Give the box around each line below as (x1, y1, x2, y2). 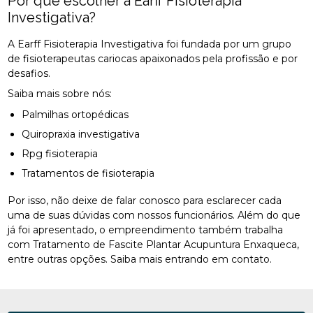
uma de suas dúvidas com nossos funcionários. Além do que (8, 208, 301, 221)
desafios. (8, 66, 51, 80)
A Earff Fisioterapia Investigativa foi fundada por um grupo (8, 37, 292, 50)
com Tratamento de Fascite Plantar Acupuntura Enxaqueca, (8, 238, 300, 251)
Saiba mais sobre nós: (8, 87, 112, 100)
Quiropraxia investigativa (30, 127, 140, 140)
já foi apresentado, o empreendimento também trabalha (8, 223, 284, 236)
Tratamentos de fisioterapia (27, 166, 155, 180)
